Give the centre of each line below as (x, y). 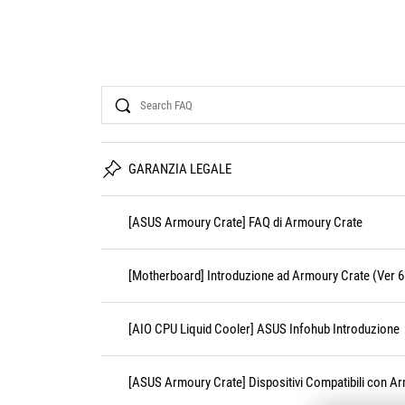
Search (120, 93)
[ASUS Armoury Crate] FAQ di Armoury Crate (245, 222)
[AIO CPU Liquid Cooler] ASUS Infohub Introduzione (264, 329)
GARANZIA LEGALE (180, 169)
